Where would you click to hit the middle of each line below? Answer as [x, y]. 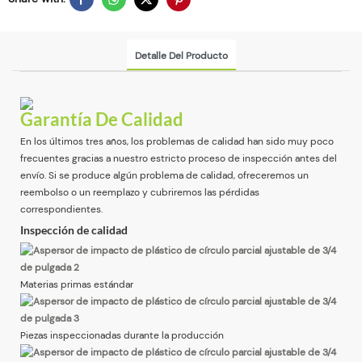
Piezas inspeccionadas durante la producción [122, 335]
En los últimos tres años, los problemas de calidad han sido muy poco [177, 141]
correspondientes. [61, 209]
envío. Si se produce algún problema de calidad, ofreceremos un [164, 175]
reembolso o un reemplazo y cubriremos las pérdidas [140, 192]
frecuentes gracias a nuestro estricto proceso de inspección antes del [179, 158]
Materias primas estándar [77, 284]
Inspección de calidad [74, 230]
